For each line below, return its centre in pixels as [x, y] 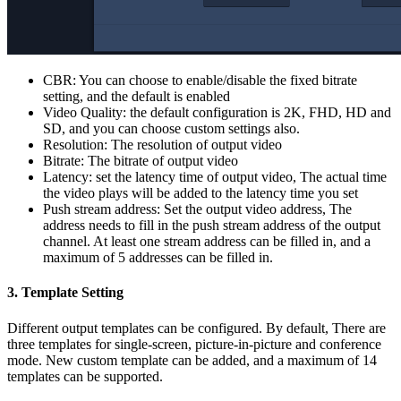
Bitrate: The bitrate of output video [141, 161]
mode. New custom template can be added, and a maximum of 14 [192, 360]
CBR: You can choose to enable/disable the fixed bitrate [200, 81]
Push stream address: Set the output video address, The [197, 209]
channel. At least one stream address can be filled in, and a [207, 242]
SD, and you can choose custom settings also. [171, 129]
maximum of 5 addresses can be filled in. [158, 258]
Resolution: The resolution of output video [162, 145]
